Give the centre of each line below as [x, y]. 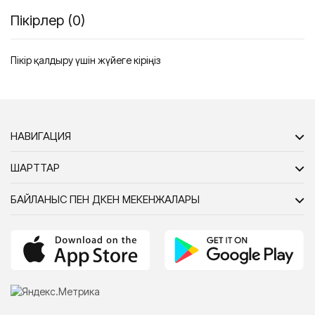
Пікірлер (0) [48, 21]
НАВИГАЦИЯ [41, 136]
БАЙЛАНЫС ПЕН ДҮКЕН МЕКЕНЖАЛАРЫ [105, 200]
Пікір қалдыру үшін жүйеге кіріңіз [86, 60]
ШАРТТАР [35, 168]
